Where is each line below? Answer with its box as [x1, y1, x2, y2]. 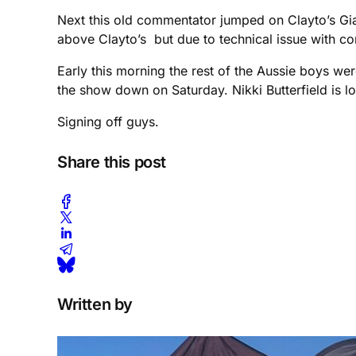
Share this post [57, 153, 166, 172]
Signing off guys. [57, 113, 159, 130]
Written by [57, 295, 133, 315]
